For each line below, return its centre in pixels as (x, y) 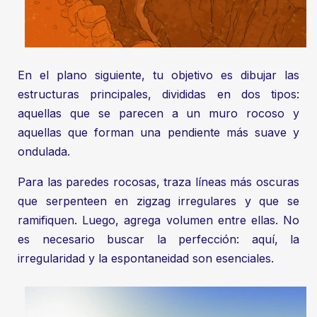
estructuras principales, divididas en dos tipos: (158, 94)
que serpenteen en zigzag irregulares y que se (158, 201)
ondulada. (44, 152)
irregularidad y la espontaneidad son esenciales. (146, 259)
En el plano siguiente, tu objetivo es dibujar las (158, 75)
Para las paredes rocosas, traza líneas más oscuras (158, 182)
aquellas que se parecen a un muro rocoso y (158, 114)
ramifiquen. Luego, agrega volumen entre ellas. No (158, 220)
